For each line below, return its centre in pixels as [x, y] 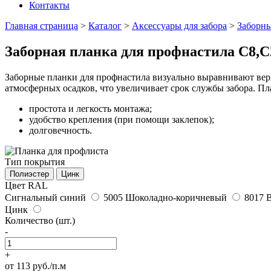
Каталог [105, 26]
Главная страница [41, 26]
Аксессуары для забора [179, 26]
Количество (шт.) [40, 220]
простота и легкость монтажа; [90, 108]
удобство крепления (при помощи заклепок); [122, 119]
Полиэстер [29, 174]
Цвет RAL [26, 185]
